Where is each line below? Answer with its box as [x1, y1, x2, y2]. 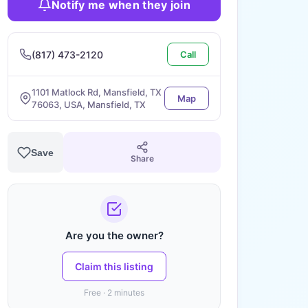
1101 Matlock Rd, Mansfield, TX [32, 87, 162, 98]
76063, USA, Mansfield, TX [32, 99, 146, 110]
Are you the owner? [65, 229, 164, 242]
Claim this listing [75, 261, 153, 272]
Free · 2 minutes [84, 287, 144, 298]
